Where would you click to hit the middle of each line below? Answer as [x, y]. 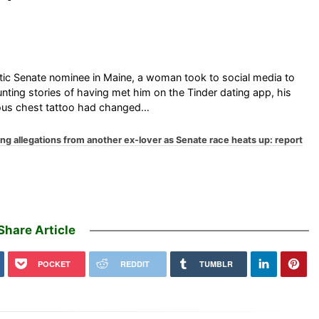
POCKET [54, 263]
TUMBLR [216, 263]
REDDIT [135, 263]
